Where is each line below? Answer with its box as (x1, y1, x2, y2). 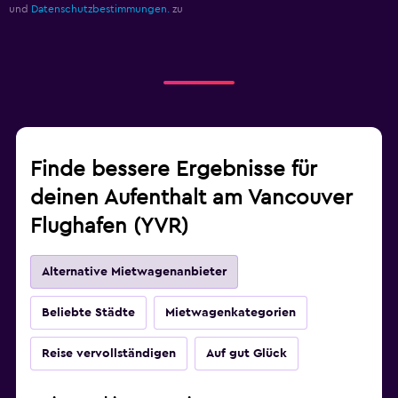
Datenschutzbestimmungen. (31, 4, 170, 15)
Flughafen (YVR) (30, 216, 188, 238)
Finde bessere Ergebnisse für (30, 159, 317, 181)
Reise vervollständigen (42, 347, 176, 361)
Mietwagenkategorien (165, 306, 296, 320)
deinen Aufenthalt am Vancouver (30, 187, 353, 210)
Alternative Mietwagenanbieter (42, 266, 227, 279)
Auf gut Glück (206, 347, 287, 361)
